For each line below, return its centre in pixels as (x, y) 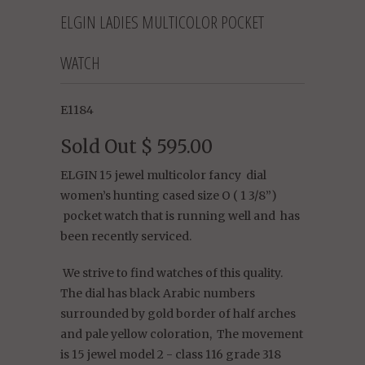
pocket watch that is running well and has (180, 215)
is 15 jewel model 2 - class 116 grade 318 (171, 354)
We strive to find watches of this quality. (172, 273)
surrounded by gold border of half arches (179, 313)
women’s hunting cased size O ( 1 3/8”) (169, 195)
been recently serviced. (126, 236)
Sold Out (99, 146)
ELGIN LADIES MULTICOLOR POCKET (162, 22)
